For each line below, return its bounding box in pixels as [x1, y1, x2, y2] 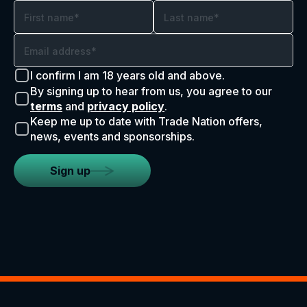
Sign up [50, 164, 90, 177]
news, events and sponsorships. [30, 130, 195, 143]
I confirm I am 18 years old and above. [30, 69, 225, 82]
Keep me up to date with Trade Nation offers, [30, 114, 262, 128]
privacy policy [87, 99, 164, 113]
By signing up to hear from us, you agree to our [30, 84, 272, 98]
